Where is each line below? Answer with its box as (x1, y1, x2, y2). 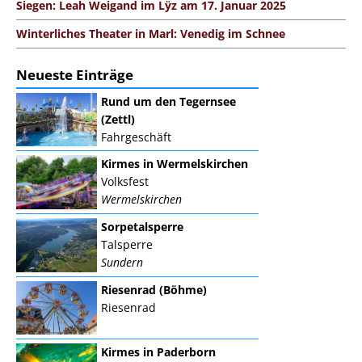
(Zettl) (101, 111, 135, 127)
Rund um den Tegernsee (101, 93, 236, 109)
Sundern (101, 254, 143, 270)
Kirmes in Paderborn (101, 344, 216, 360)
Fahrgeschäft (101, 128, 171, 145)
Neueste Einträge (16, 65, 133, 84)
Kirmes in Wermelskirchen (101, 156, 248, 172)
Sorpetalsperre (101, 218, 183, 234)
